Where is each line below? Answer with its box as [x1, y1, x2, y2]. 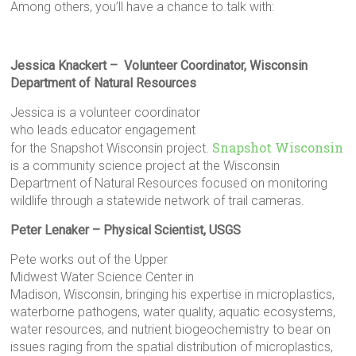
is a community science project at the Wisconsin [10, 158, 281, 173]
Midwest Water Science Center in [10, 269, 195, 284]
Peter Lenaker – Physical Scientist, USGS [10, 222, 242, 238]
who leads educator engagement [10, 122, 196, 137]
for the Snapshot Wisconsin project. [10, 141, 213, 156]
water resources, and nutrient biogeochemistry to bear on [10, 322, 331, 337]
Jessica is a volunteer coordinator [10, 105, 201, 120]
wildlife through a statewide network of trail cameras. [10, 193, 305, 208]
